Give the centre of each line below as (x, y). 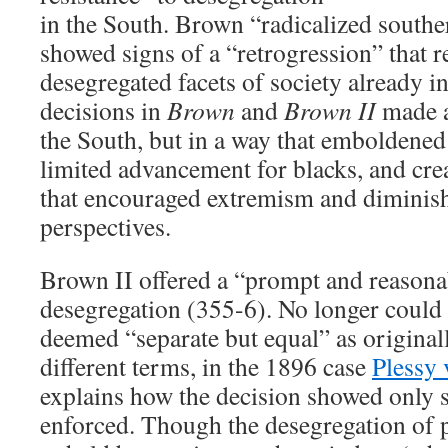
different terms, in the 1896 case (206, 366)
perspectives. (105, 226)
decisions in (103, 110)
